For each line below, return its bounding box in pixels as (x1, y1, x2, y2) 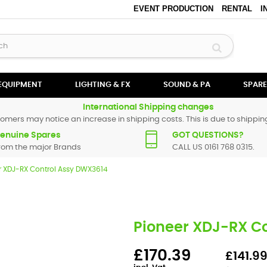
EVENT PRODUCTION (133, 4, 213, 13)
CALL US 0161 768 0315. (172, 144, 254, 151)
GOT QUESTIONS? (172, 131, 244, 139)
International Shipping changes (83, 103, 214, 111)
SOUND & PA (163, 81, 210, 89)
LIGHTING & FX (75, 81, 131, 89)
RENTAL (221, 4, 252, 13)
